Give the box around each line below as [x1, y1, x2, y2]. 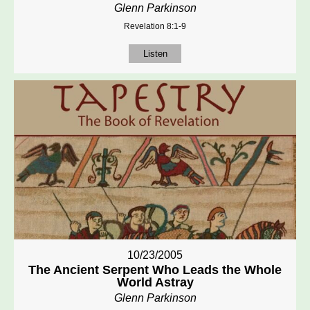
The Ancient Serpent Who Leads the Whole [28, 263, 282, 277]
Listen [143, 48, 167, 60]
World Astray [116, 275, 194, 290]
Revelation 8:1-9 [124, 21, 186, 32]
